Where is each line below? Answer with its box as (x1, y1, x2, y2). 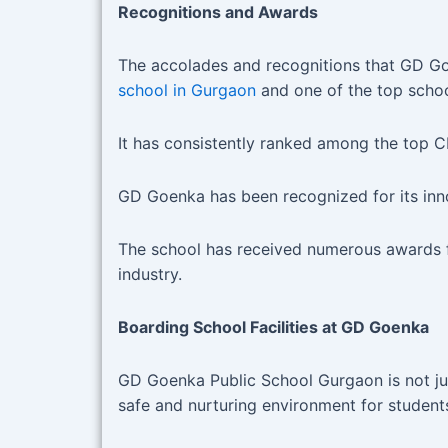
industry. (118, 264, 182, 285)
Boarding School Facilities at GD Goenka (118, 317, 429, 338)
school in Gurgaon (118, 80, 256, 101)
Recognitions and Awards (118, 2, 318, 23)
